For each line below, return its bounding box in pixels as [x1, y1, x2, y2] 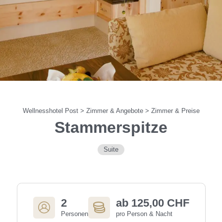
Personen [60, 210, 88, 218]
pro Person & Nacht [115, 210, 172, 218]
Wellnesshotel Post [22, 107, 80, 114]
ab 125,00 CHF [115, 197, 189, 210]
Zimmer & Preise [151, 107, 200, 114]
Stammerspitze [55, 118, 167, 136]
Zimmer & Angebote [86, 107, 145, 114]
